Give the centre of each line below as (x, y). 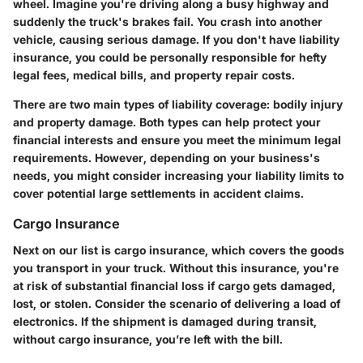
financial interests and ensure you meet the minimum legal (177, 140)
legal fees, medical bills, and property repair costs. (154, 75)
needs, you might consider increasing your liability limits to (178, 176)
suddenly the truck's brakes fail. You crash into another (168, 22)
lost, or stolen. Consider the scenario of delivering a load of (177, 303)
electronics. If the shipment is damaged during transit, (165, 321)
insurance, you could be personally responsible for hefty (170, 58)
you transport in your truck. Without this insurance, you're (176, 267)
